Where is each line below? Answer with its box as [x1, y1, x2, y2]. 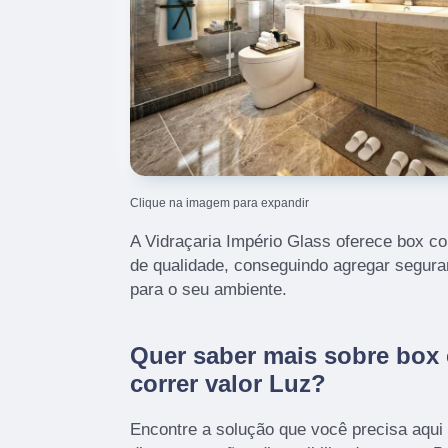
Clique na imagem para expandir [130, 195, 309, 210]
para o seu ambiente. [130, 279, 287, 299]
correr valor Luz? [130, 369, 326, 397]
